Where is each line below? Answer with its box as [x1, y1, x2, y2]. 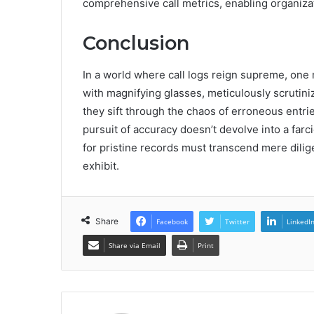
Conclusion [83, 32, 189, 55]
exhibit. [83, 158, 119, 172]
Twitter [225, 216, 250, 226]
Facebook [156, 216, 188, 226]
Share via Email [109, 240, 161, 250]
